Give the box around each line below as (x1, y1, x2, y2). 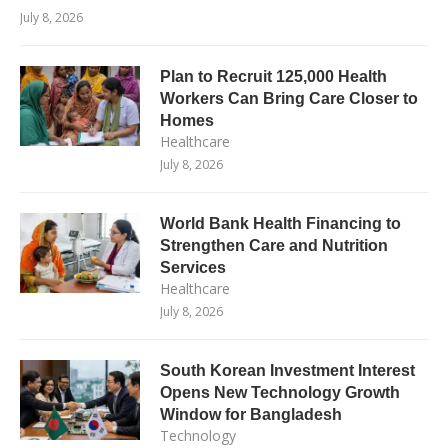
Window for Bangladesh (160, 405, 342, 423)
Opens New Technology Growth (160, 383, 400, 401)
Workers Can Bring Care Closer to (160, 89, 418, 107)
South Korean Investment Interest (160, 361, 415, 379)
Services (160, 258, 226, 276)
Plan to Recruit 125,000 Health (160, 67, 387, 85)
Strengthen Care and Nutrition (160, 236, 388, 254)
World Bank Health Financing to (160, 214, 401, 232)
